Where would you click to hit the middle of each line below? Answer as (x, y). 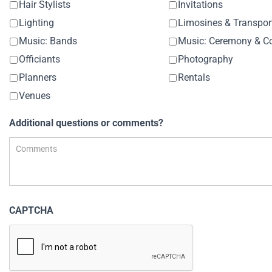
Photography (205, 59)
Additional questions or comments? (86, 123)
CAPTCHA (31, 211)
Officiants (39, 59)
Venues (34, 96)
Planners (37, 78)
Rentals (194, 78)
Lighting (36, 23)
